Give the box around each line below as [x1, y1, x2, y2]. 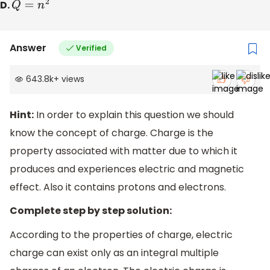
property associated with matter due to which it [10, 143, 237, 158]
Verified [75, 42, 107, 53]
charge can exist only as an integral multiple [10, 245, 219, 260]
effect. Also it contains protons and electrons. [10, 180, 226, 194]
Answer [10, 41, 46, 55]
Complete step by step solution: [10, 204, 172, 218]
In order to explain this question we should [34, 107, 234, 122]
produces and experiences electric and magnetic [10, 162, 244, 176]
